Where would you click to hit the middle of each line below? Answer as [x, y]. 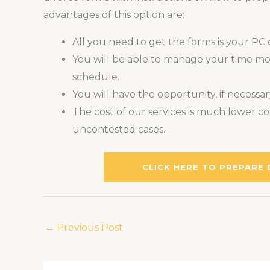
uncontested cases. [119, 130]
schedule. [96, 77]
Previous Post [89, 228]
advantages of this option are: [114, 15]
